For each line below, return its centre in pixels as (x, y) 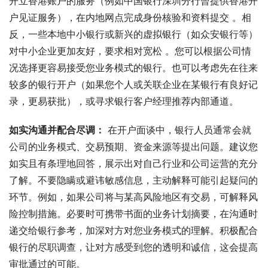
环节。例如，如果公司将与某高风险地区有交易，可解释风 (133, 197)
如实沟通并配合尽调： (57, 130)
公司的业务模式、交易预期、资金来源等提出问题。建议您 (133, 146)
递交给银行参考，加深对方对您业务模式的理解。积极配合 (133, 230)
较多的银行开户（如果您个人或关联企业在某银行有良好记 (133, 84)
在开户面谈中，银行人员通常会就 (178, 130)
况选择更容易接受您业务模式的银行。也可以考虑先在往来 (133, 67)
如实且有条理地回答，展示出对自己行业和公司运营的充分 (133, 163)
